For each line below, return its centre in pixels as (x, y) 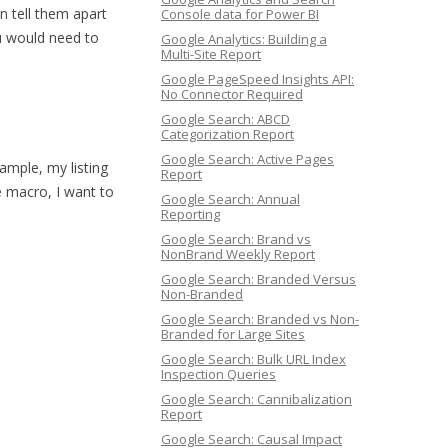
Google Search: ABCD (225, 119)
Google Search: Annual (230, 199)
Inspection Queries (218, 374)
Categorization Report (227, 134)
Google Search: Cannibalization (256, 399)
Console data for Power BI (240, 14)
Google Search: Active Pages (247, 159)
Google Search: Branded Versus (258, 279)
